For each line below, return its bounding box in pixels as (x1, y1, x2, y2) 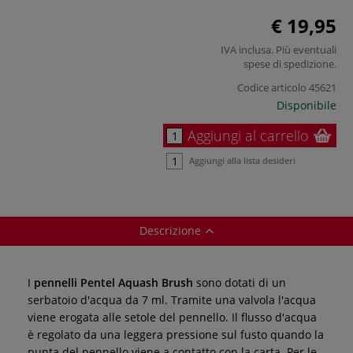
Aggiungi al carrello (188, 125, 309, 145)
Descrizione (139, 222, 201, 238)
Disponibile (277, 97, 336, 113)
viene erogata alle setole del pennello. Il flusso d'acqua (28, 309, 317, 325)
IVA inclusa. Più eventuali (221, 42, 336, 57)
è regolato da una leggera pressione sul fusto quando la (28, 326, 324, 342)
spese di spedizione (243, 56, 334, 71)
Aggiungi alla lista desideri (189, 154, 295, 166)
